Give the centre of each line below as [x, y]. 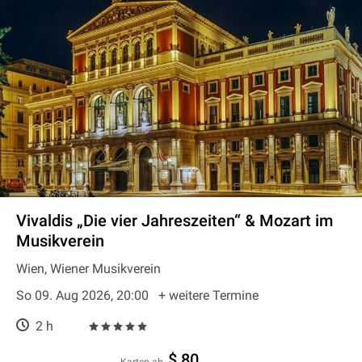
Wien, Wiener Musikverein [88, 269]
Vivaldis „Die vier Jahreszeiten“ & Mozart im [175, 221]
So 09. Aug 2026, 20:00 [84, 295]
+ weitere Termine [208, 295]
